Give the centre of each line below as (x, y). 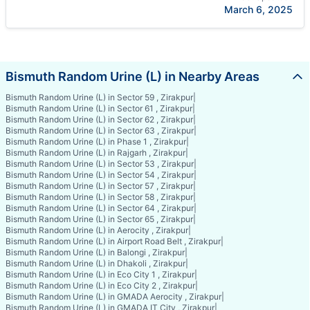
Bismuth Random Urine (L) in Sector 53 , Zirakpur (100, 163)
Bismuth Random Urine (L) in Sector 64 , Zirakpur (100, 208)
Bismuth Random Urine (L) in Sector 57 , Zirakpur (99, 185)
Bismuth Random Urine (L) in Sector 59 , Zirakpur (99, 97)
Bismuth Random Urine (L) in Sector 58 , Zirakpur (99, 197)
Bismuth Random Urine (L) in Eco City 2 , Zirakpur (100, 285)
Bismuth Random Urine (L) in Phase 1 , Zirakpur (96, 141)
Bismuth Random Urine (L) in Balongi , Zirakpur (95, 252)
